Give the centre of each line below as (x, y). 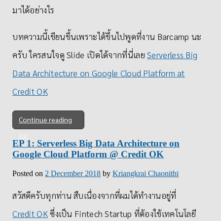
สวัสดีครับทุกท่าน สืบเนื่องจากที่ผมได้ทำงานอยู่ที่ (94, 196)
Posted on (29, 174)
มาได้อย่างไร (34, 10)
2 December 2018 (73, 174)
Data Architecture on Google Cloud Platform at (99, 73)
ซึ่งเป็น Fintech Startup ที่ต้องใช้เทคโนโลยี (122, 214)
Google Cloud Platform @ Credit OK (88, 154)
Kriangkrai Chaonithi (146, 174)
